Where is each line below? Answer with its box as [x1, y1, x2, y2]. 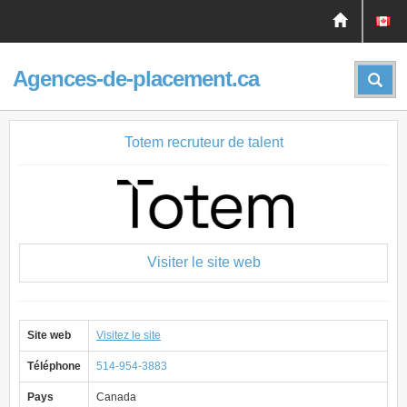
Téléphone [27, 360, 81, 372]
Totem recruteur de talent [124, 134, 283, 150]
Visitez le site [96, 329, 161, 342]
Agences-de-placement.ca [13, 66, 259, 91]
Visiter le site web [146, 254, 261, 270]
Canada [96, 391, 136, 403]
